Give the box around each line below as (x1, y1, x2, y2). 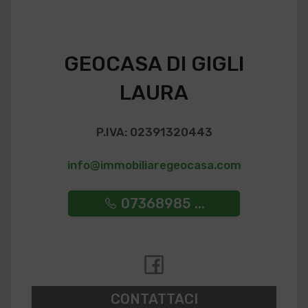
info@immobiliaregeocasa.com (67, 158, 241, 172)
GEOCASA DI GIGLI (64, 52, 244, 76)
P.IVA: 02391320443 (96, 125, 212, 139)
